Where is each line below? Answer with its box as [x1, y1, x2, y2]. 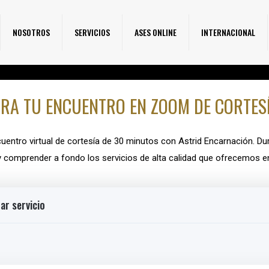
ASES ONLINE [134, 25, 177, 38]
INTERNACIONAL [201, 25, 255, 38]
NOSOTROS [13, 25, 50, 38]
